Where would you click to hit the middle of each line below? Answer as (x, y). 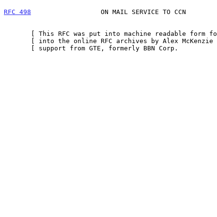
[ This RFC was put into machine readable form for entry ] (17, 33)
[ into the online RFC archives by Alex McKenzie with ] (17, 41)
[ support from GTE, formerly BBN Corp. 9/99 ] (17, 48)
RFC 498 (17, 12)
